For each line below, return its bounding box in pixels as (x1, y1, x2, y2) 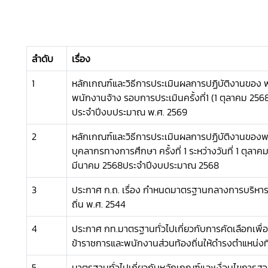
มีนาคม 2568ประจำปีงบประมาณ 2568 (71, 158, 219, 172)
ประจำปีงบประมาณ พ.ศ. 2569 (71, 105, 187, 119)
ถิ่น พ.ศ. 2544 (71, 197, 126, 211)
